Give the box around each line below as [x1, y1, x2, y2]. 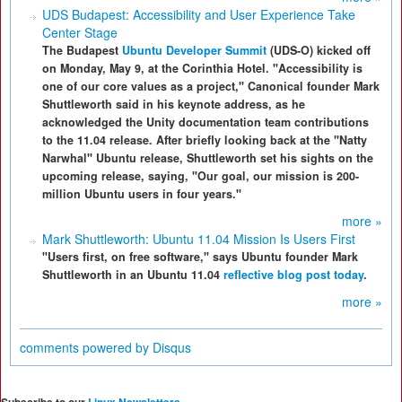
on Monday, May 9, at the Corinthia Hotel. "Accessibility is [42, 60, 363, 76]
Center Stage [42, 23, 118, 41]
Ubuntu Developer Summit [122, 42, 267, 58]
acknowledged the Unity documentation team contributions [42, 114, 369, 130]
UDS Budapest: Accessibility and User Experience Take [42, 5, 355, 23]
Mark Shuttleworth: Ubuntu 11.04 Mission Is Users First [42, 230, 355, 248]
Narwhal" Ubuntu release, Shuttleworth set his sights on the [42, 150, 373, 166]
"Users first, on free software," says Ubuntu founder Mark [42, 249, 358, 265]
